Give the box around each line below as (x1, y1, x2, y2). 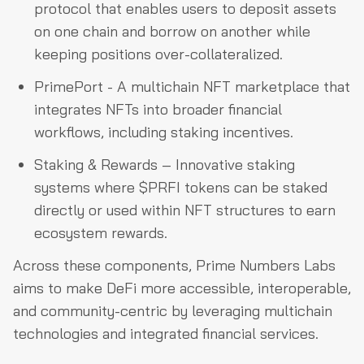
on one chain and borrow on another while (34, 21, 310, 41)
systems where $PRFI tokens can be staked (34, 177, 327, 197)
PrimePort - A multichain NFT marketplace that (34, 76, 350, 96)
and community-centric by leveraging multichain (13, 301, 332, 320)
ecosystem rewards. (34, 223, 167, 242)
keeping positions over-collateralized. (34, 44, 283, 63)
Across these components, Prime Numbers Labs (13, 255, 336, 275)
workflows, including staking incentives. (34, 122, 293, 141)
